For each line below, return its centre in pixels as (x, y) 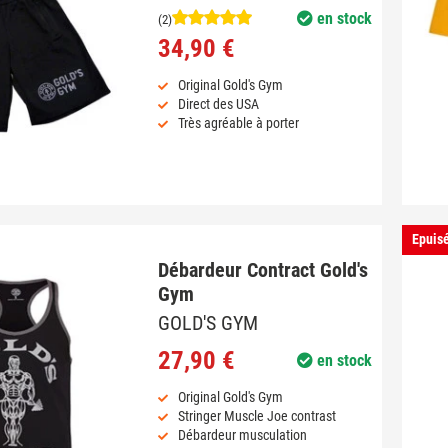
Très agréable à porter (238, 122)
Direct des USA (218, 103)
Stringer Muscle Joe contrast (256, 415)
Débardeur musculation (242, 434)
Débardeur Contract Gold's (262, 269)
